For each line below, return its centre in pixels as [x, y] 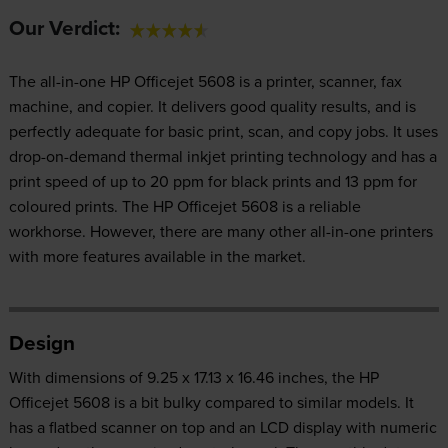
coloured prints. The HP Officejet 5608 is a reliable [184, 205]
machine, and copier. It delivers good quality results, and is [212, 105]
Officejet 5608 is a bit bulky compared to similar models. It [211, 401]
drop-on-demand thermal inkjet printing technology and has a [222, 155]
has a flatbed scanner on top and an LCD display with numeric [222, 426]
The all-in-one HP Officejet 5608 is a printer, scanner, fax [205, 80]
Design [41, 342]
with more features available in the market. [157, 255]
